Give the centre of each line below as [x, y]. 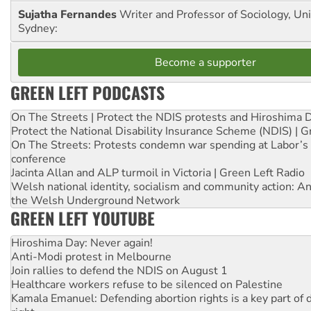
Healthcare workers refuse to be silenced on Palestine [147, 285]
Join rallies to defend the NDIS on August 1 [119, 271]
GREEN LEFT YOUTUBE [83, 218]
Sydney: [38, 29]
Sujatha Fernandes [69, 15]
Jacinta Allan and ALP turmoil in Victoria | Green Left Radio [158, 173]
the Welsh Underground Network [95, 201]
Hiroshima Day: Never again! [82, 243]
